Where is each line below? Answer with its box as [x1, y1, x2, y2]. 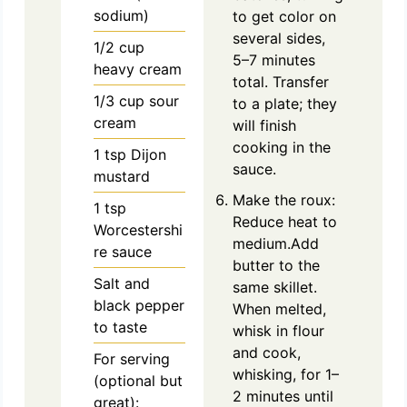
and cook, [233, 342, 301, 362]
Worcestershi [94, 220, 184, 239]
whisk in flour [233, 321, 324, 340]
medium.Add [233, 233, 319, 253]
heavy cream [94, 59, 183, 78]
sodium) [94, 5, 150, 25]
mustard [94, 166, 151, 185]
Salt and [94, 273, 151, 293]
